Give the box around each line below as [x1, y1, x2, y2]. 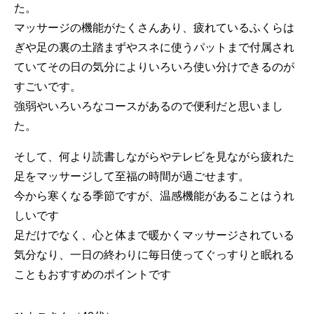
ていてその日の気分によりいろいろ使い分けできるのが [14, 61, 294, 74]
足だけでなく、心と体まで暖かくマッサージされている [14, 229, 294, 242]
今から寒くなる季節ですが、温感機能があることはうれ [14, 190, 294, 203]
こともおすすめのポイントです [14, 268, 171, 281]
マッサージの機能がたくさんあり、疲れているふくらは [14, 22, 294, 34]
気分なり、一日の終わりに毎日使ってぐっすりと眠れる [14, 249, 294, 261]
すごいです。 [14, 81, 81, 93]
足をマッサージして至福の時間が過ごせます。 [14, 170, 250, 183]
